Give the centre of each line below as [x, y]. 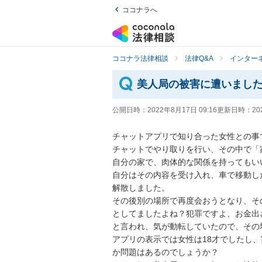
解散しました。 [141, 188]
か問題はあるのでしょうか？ [166, 252]
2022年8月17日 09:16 [182, 110]
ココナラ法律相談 [140, 58]
